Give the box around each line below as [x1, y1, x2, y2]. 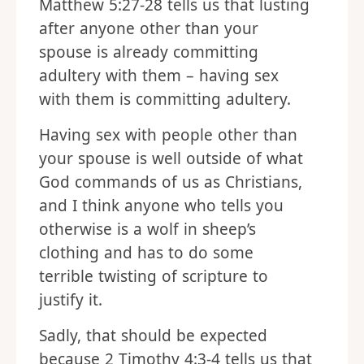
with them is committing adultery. [39, 89, 291, 110]
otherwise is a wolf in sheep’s [39, 219, 256, 240]
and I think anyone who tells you [39, 195, 284, 216]
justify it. [39, 289, 102, 310]
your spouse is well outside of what [39, 148, 303, 169]
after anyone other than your [39, 18, 258, 39]
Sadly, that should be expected [39, 325, 267, 346]
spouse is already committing [39, 41, 258, 63]
